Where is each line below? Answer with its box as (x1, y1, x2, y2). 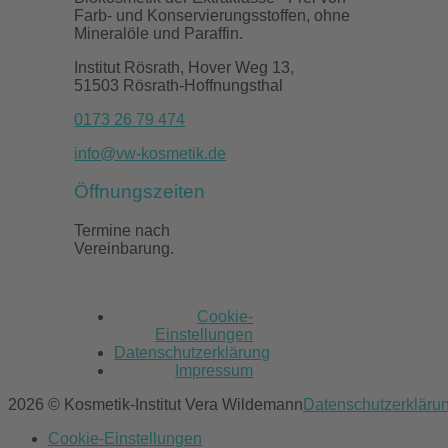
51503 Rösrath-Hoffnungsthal (74, 76, 284, 94)
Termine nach (74, 222, 171, 240)
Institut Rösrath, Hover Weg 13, (74, 58, 295, 76)
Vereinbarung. (74, 240, 175, 258)
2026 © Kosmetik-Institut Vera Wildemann (8, 396, 303, 414)
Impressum (175, 362, 254, 380)
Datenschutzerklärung (114, 344, 271, 362)
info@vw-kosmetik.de (74, 144, 227, 162)
